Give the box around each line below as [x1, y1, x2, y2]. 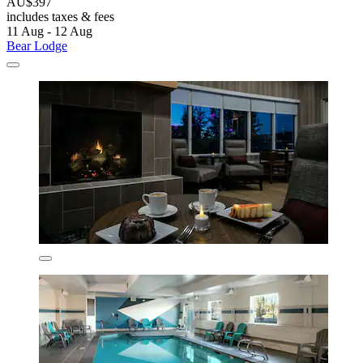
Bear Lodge [6, 39, 67, 53]
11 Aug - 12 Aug [6, 24, 92, 39]
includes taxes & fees [6, 10, 114, 24]
